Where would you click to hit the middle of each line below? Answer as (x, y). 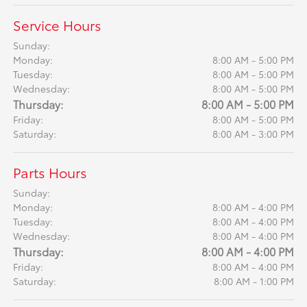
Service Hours (58, 25)
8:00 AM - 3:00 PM (253, 134)
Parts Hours (50, 172)
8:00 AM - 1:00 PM (254, 281)
